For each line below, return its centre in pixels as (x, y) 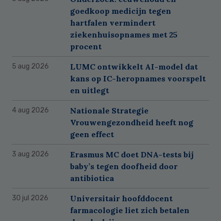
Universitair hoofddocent (121, 198)
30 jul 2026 (30, 198)
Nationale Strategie (109, 110)
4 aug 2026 (30, 110)
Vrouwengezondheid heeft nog (132, 122)
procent (86, 46)
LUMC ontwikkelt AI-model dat (134, 66)
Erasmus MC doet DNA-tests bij (132, 154)
